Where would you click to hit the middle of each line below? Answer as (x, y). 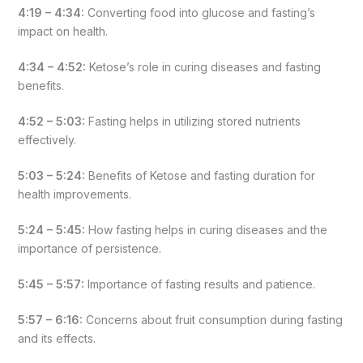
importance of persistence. (89, 248)
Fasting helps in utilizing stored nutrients (192, 121)
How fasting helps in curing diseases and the (206, 229)
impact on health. (62, 31)
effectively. (47, 139)
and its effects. (56, 338)
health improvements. (74, 194)
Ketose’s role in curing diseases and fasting (203, 66)
